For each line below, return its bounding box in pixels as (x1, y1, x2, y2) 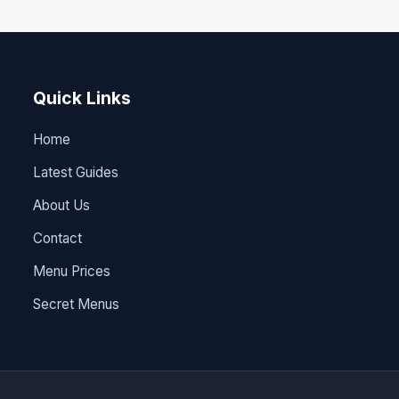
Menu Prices (33, 262, 111, 280)
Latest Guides (33, 163, 119, 181)
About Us (33, 196, 91, 214)
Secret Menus (33, 295, 120, 313)
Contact (33, 229, 83, 247)
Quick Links (33, 86, 132, 109)
